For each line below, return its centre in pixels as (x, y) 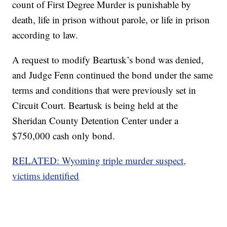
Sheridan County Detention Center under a (96, 121)
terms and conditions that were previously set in (104, 90)
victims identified (46, 176)
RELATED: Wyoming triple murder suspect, (99, 161)
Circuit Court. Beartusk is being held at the (95, 105)
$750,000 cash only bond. (64, 136)
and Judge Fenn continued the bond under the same (113, 75)
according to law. (45, 35)
